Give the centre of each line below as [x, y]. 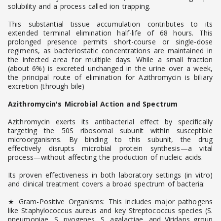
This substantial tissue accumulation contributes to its [110, 24]
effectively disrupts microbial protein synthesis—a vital [110, 148]
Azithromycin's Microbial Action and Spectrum [93, 104]
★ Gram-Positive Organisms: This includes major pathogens [110, 202]
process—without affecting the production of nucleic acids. [106, 157]
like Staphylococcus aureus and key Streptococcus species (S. [110, 211]
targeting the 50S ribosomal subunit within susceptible [110, 131]
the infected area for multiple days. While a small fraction [110, 60]
